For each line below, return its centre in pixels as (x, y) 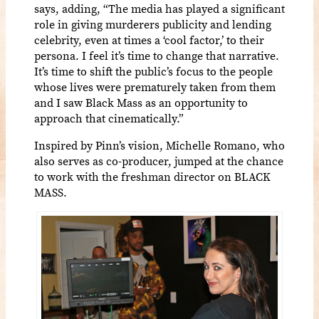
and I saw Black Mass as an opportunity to (141, 103)
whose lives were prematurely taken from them (155, 87)
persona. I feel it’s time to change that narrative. (157, 56)
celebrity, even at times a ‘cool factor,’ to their (149, 40)
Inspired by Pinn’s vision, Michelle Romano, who (159, 146)
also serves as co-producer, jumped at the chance (159, 161)
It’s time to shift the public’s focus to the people (153, 72)
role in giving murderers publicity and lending (153, 25)
